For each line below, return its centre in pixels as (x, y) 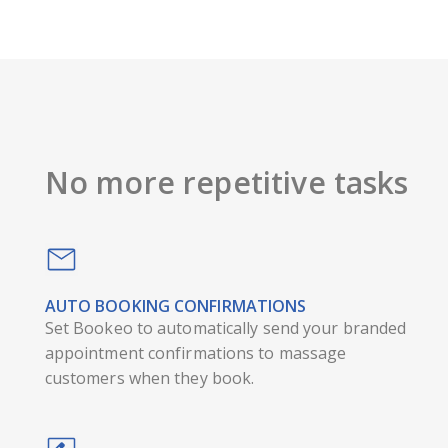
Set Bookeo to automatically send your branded (225, 328)
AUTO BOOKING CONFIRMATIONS (175, 306)
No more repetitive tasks (226, 183)
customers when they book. (149, 378)
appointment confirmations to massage (195, 353)
